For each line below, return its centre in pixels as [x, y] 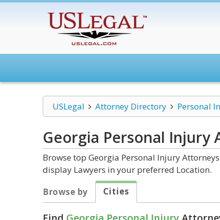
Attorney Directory [131, 106]
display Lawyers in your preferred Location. [127, 170]
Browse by [65, 192]
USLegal [69, 106]
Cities [116, 191]
